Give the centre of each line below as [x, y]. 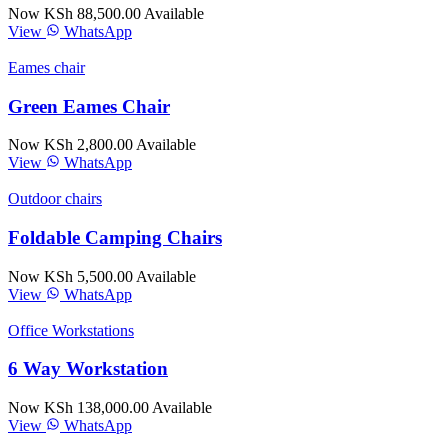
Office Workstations [71, 330]
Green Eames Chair [89, 106]
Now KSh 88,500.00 [74, 13]
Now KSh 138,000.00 [78, 408]
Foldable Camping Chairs [115, 237]
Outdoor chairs [55, 199]
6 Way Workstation [88, 369]
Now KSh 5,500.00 [70, 276]
